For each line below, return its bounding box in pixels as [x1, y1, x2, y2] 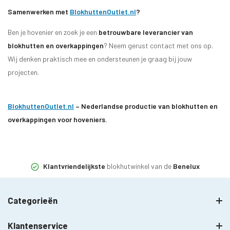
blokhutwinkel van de [105, 161, 173, 170]
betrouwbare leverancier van [99, 28, 193, 36]
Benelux [173, 161, 200, 170]
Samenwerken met [8, 7, 70, 16]
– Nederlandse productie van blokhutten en [74, 102, 218, 110]
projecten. [8, 68, 39, 76]
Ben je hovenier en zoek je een [8, 28, 99, 36]
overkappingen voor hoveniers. [8, 115, 107, 124]
